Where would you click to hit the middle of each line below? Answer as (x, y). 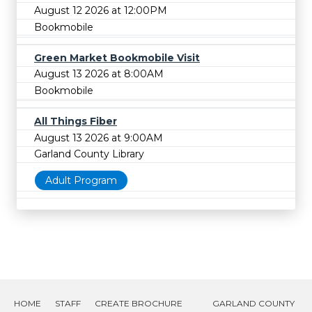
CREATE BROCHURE (139, 303)
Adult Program (81, 181)
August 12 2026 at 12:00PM (101, 11)
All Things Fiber (76, 122)
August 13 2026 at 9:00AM (99, 138)
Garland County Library (89, 154)
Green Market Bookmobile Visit (117, 57)
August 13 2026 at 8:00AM (99, 74)
